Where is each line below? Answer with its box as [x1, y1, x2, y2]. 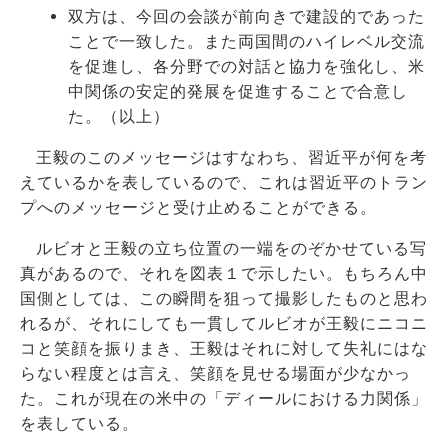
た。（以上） [68, 106, 170, 126]
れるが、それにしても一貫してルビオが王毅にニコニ [20, 313, 428, 333]
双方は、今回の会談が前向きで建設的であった [68, 6, 425, 26]
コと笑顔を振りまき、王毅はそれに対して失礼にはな [20, 338, 428, 358]
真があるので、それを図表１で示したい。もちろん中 [20, 263, 428, 283]
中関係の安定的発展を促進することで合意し [68, 81, 408, 101]
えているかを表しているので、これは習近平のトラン [20, 172, 428, 192]
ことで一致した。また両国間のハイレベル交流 [68, 31, 425, 51]
